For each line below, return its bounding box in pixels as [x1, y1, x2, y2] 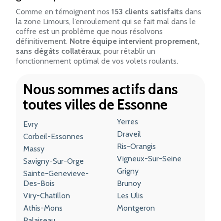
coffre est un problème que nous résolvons [16, 26, 163, 36]
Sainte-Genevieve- [23, 168, 89, 178]
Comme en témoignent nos [16, 6, 111, 16]
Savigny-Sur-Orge [23, 156, 84, 166]
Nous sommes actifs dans [23, 80, 178, 98]
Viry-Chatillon [23, 190, 70, 200]
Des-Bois [23, 178, 55, 188]
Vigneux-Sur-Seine [116, 153, 182, 163]
